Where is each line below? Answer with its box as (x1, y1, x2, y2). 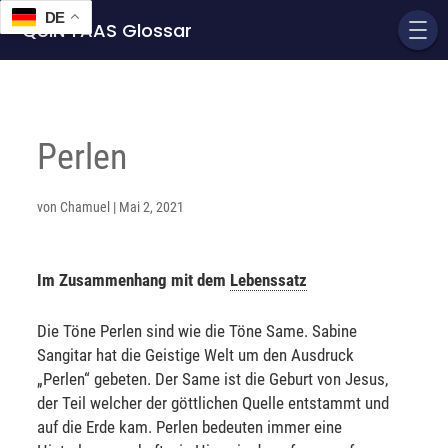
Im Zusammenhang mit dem (37, 270, 231, 290)
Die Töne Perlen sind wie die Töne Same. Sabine (37, 321, 358, 341)
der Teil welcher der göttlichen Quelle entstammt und (37, 393, 390, 413)
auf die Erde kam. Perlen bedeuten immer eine (37, 417, 343, 437)
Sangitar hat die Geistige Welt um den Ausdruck (37, 345, 355, 365)
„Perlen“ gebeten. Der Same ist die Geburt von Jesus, (37, 369, 389, 389)
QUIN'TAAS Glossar (22, 17, 193, 43)
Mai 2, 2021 (119, 199, 185, 215)
